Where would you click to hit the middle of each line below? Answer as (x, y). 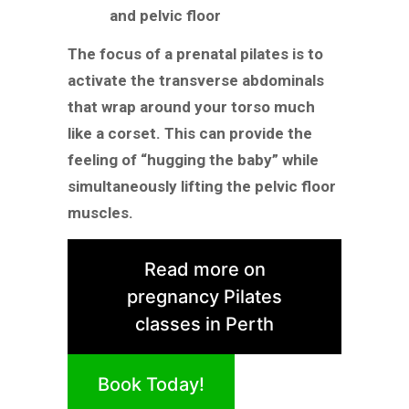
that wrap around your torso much (191, 107)
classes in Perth (204, 325)
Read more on (204, 270)
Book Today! (151, 385)
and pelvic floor (165, 16)
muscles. (100, 213)
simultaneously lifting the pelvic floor (202, 187)
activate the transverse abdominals (196, 81)
